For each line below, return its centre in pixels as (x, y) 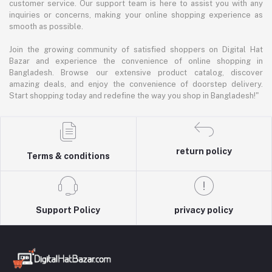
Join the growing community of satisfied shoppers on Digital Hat (136, 50)
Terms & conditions (68, 156)
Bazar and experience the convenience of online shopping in (136, 61)
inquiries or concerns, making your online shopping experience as (136, 15)
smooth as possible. (46, 27)
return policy (204, 151)
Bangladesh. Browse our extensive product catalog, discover (136, 73)
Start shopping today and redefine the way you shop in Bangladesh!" (134, 96)
